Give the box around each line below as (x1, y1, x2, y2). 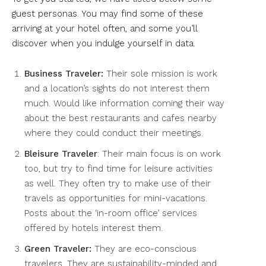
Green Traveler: (24, 243, 91, 254)
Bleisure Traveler (24, 148, 97, 159)
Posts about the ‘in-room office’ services (24, 207, 197, 218)
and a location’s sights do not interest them (24, 83, 210, 94)
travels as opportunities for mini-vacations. (24, 192, 207, 204)
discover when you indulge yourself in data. (12, 37, 195, 49)
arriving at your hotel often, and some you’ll (12, 23, 198, 34)
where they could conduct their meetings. (24, 127, 203, 138)
